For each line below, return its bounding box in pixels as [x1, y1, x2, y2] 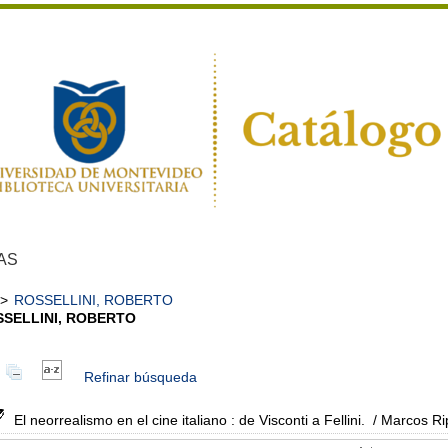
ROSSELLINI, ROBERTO [14, 292, 173, 308]
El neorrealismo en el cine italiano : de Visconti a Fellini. [14, 412, 365, 428]
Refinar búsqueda [84, 369, 197, 385]
